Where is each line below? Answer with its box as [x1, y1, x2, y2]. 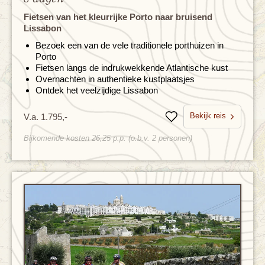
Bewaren [170, 115, 205, 126]
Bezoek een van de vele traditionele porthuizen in [35, 40, 224, 51]
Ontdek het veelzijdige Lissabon [35, 85, 158, 96]
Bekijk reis [190, 111, 226, 121]
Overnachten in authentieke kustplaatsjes [35, 74, 195, 85]
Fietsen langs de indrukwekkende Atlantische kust [35, 63, 228, 73]
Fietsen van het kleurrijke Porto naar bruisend [24, 12, 212, 22]
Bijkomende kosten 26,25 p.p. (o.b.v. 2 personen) [24, 134, 192, 143]
